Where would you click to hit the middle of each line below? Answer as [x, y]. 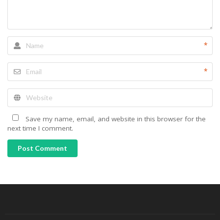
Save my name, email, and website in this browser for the [116, 119]
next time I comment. [40, 128]
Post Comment [42, 148]
